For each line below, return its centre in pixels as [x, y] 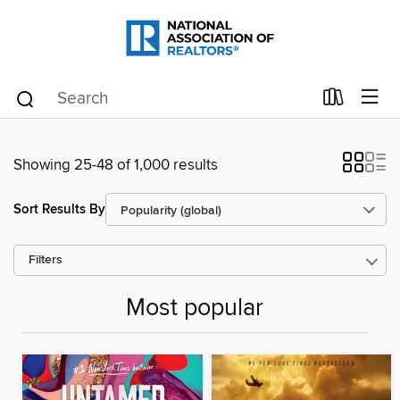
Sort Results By [59, 209]
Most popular [195, 309]
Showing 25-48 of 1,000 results [116, 165]
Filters [46, 260]
